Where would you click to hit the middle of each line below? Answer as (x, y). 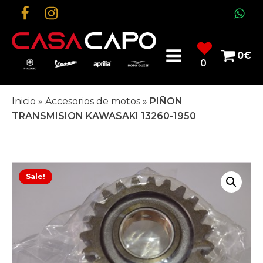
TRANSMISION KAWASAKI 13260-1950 (104, 116)
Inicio (24, 102)
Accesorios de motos (93, 102)
